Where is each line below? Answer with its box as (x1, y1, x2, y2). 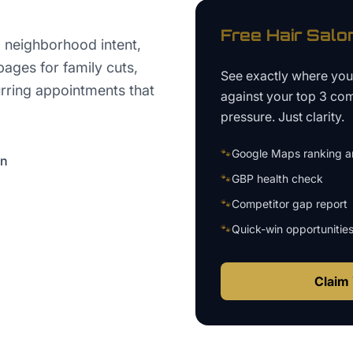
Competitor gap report (232, 197, 347, 211)
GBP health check (232, 172, 323, 186)
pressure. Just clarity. (221, 109, 344, 125)
